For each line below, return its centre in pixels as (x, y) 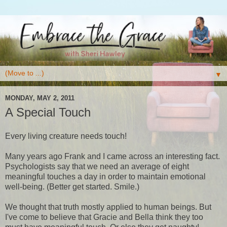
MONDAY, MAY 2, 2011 (40, 98)
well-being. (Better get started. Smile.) (72, 187)
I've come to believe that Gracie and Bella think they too (104, 217)
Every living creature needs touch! (66, 136)
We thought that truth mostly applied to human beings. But (108, 207)
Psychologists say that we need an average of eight (97, 167)
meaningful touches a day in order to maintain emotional (105, 177)
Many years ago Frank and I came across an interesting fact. (112, 157)
